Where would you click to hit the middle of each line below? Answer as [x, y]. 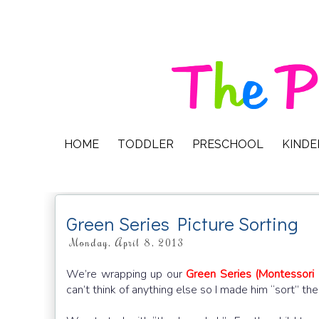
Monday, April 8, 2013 [127, 242]
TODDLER [146, 144]
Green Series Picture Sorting [182, 224]
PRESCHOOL [228, 144]
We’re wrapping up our [126, 274]
